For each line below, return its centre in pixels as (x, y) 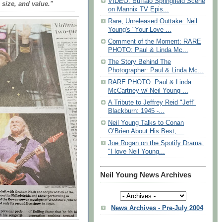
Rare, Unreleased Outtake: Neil (153, 22)
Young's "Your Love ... (140, 30)
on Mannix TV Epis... (139, 10)
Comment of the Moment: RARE (155, 42)
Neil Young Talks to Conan (146, 123)
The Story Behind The (139, 62)
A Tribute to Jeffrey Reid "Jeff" (152, 103)
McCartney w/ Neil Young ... (148, 91)
